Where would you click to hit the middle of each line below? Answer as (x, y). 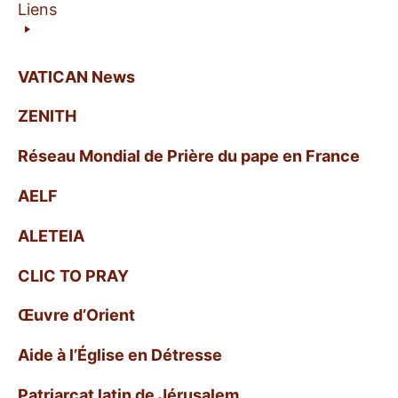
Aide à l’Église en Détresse (120, 355)
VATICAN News (76, 76)
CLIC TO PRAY (73, 275)
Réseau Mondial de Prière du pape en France (189, 156)
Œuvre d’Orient (76, 315)
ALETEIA (51, 235)
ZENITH (47, 116)
